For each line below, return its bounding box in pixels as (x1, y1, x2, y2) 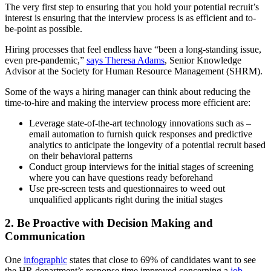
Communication (5, 230, 85, 243)
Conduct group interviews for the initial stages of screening (29, 162, 253, 172)
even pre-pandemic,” (5, 55, 87, 66)
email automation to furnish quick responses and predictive (29, 129, 252, 140)
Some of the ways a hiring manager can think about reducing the (5, 87, 250, 97)
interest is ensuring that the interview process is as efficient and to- (5, 13, 256, 24)
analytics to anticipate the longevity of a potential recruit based (29, 140, 266, 151)
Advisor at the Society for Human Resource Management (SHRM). (5, 66, 263, 77)
